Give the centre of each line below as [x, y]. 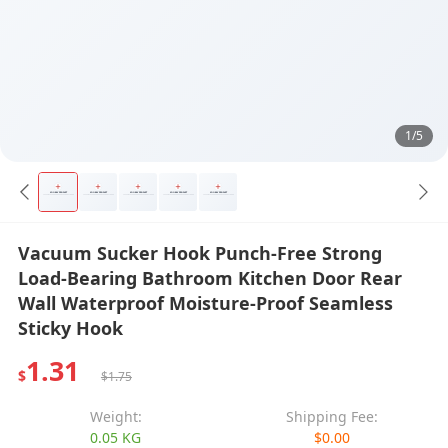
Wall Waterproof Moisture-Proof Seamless [205, 302]
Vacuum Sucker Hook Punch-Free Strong [199, 252]
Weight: [115, 416]
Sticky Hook [70, 327]
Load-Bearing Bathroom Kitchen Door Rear [209, 277]
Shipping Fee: [332, 416]
